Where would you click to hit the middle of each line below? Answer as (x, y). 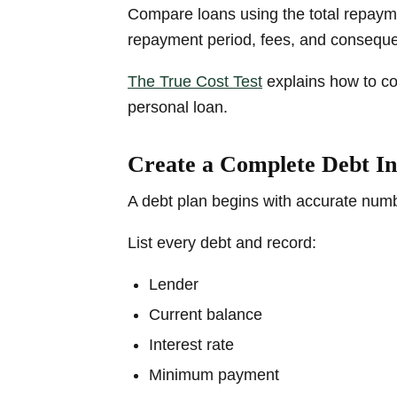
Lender (174, 284)
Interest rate (191, 344)
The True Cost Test (195, 81)
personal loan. (178, 107)
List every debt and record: (222, 242)
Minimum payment (214, 374)
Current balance (206, 314)
